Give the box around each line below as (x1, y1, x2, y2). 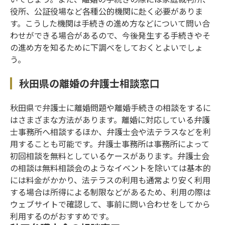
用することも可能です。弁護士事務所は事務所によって (10, 137, 210, 150)
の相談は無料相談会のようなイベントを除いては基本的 (10, 161, 211, 174)
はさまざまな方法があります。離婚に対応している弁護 (10, 113, 210, 126)
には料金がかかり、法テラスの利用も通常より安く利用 (10, 173, 211, 186)
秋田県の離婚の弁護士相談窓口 (19, 75, 160, 90)
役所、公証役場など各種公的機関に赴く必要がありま (10, 5, 203, 17)
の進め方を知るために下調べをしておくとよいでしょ (10, 41, 203, 53)
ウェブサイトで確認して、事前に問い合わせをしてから (10, 197, 211, 210)
